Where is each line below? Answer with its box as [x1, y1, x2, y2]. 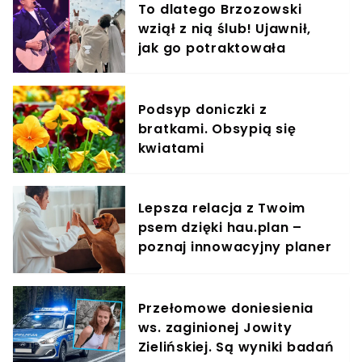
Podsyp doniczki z [137, 100, 267, 120]
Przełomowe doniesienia [137, 299, 314, 318]
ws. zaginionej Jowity [137, 318, 293, 338]
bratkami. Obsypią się [137, 120, 297, 139]
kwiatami [137, 139, 204, 158]
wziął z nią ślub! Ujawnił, [137, 19, 312, 39]
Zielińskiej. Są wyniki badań [137, 338, 335, 357]
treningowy [137, 257, 221, 276]
